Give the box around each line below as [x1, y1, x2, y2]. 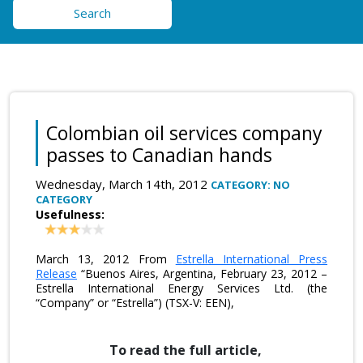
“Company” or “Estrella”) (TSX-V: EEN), [36, 294, 234, 310]
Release [36, 265, 77, 281]
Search [74, 4, 111, 21]
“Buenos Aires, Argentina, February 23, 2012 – [77, 265, 327, 281]
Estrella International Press [175, 250, 328, 267]
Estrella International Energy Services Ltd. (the [36, 280, 327, 296]
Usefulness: [36, 206, 105, 222]
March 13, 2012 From [36, 250, 176, 267]
